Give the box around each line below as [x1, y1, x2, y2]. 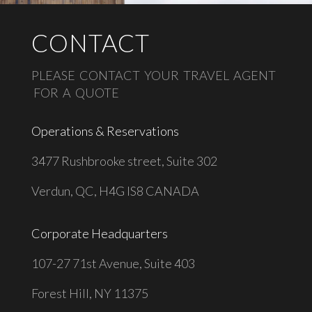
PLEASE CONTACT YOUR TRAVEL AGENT [31, 67, 276, 83]
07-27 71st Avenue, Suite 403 [38, 255, 195, 271]
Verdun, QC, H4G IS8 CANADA [31, 182, 199, 198]
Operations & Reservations [31, 123, 179, 139]
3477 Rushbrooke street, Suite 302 [31, 153, 217, 169]
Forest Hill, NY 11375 [31, 285, 148, 301]
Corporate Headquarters [31, 225, 168, 241]
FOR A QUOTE [31, 84, 119, 100]
